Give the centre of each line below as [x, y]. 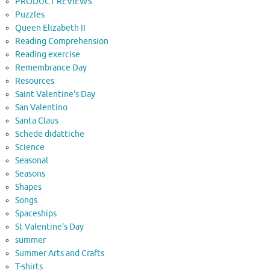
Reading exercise [48, 54]
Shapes [28, 187]
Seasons [30, 174]
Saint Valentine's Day [55, 94]
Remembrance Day [51, 67]
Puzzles [30, 14]
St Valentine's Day [49, 227]
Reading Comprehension [62, 41]
